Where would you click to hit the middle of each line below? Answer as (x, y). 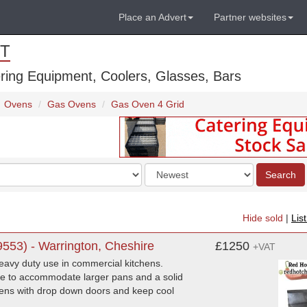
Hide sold (263, 218)
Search (281, 175)
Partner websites (250, 17)
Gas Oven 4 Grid (148, 104)
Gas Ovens (72, 104)
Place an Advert (152, 17)
